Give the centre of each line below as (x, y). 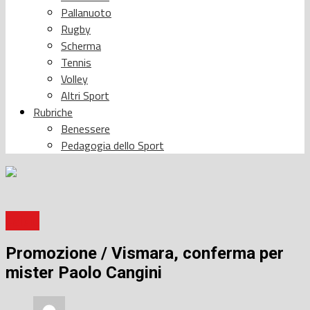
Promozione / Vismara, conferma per (145, 254)
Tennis (76, 62)
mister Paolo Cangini (84, 273)
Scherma (81, 45)
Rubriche (53, 112)
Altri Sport (85, 95)
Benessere (85, 128)
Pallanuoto (86, 12)
